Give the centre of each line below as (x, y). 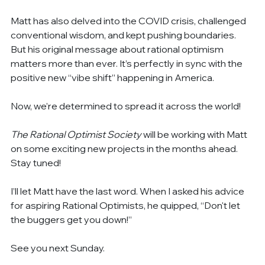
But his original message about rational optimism (118, 49)
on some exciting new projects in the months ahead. (125, 148)
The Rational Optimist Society (76, 134)
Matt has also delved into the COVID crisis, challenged (130, 20)
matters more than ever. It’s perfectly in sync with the (128, 63)
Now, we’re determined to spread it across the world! (126, 106)
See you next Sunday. (58, 248)
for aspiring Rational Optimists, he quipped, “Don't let (127, 205)
